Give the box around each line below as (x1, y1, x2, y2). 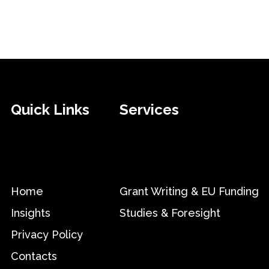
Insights (10, 206, 50, 219)
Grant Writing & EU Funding (119, 184, 259, 198)
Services (119, 100, 179, 118)
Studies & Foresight (119, 206, 220, 219)
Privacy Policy (10, 228, 83, 241)
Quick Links (10, 100, 89, 118)
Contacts (10, 249, 57, 262)
